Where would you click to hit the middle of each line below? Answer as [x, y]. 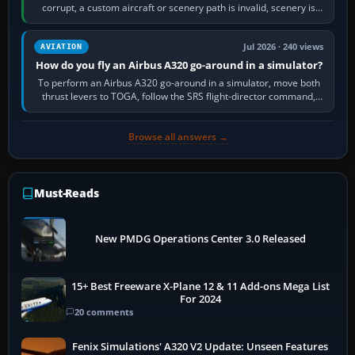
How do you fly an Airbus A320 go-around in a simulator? [179, 65]
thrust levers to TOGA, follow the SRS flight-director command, [179, 96]
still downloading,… [179, 21]
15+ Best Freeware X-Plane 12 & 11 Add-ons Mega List [200, 287]
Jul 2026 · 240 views [284, 46]
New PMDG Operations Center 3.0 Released [200, 239]
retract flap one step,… [179, 109]
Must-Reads [67, 193]
